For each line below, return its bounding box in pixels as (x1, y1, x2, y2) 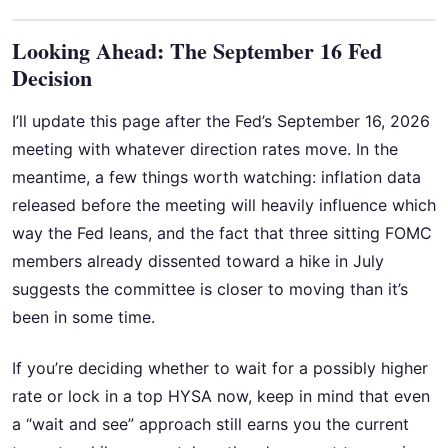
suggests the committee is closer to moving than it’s (12, 279, 408, 300)
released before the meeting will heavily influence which (12, 195, 436, 216)
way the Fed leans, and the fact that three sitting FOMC (12, 223, 432, 244)
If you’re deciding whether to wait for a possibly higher (12, 357, 428, 378)
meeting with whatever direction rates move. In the (12, 139, 398, 160)
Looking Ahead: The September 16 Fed (12, 34, 382, 68)
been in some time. (12, 307, 155, 328)
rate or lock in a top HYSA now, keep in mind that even (12, 385, 430, 406)
